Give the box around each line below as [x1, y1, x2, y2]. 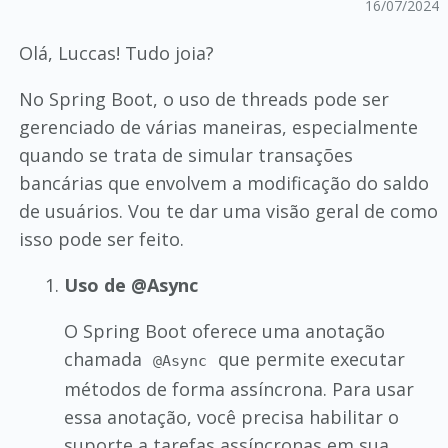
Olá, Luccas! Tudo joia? [18, 40, 214, 65]
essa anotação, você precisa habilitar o [63, 404, 399, 429]
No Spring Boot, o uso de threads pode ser [18, 86, 389, 111]
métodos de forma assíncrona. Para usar [63, 376, 414, 401]
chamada [63, 346, 147, 371]
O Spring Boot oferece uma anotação [63, 318, 385, 343]
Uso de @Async [63, 272, 198, 297]
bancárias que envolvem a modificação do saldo [18, 170, 429, 195]
